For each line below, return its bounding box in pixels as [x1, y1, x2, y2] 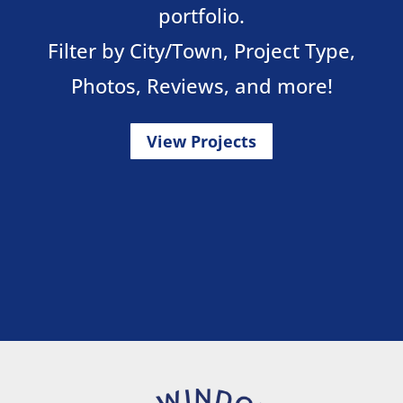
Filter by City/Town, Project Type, [48, 36, 355, 64]
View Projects [147, 130, 256, 152]
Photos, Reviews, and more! [70, 71, 333, 99]
